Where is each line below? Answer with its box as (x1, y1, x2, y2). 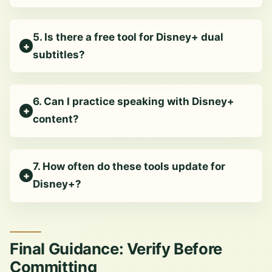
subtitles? (33, 48, 86, 61)
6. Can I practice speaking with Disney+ (33, 95, 235, 108)
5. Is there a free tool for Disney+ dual (33, 30, 224, 43)
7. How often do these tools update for (33, 160, 226, 173)
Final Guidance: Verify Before (10, 239, 222, 259)
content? (33, 113, 80, 126)
